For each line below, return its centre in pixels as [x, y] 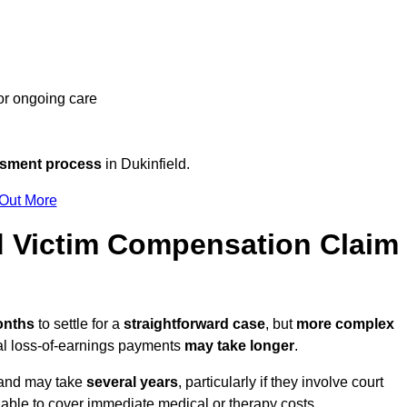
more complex [345, 324]
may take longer [239, 346]
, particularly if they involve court [281, 382]
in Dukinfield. [146, 164]
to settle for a [81, 324]
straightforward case [194, 324]
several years [132, 382]
